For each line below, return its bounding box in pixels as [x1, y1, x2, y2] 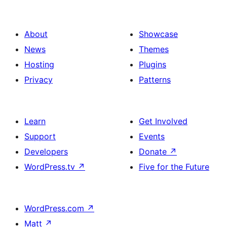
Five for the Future [139, 162, 209, 172]
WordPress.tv [24, 162, 78, 172]
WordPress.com [24, 203, 87, 213]
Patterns [139, 74, 171, 85]
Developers [24, 146, 68, 157]
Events [139, 131, 165, 141]
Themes [139, 44, 169, 54]
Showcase [139, 29, 178, 39]
